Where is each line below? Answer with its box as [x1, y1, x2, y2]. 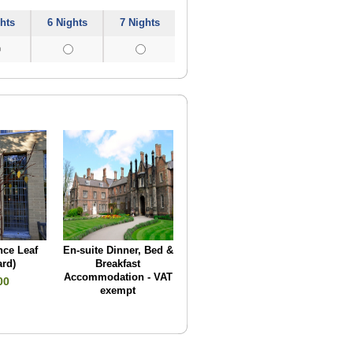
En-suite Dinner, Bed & [62, 245, 173, 257]
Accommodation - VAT [63, 272, 173, 284]
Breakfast [95, 258, 141, 270]
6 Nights [46, 17, 87, 28]
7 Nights [119, 17, 160, 28]
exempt [100, 285, 136, 297]
